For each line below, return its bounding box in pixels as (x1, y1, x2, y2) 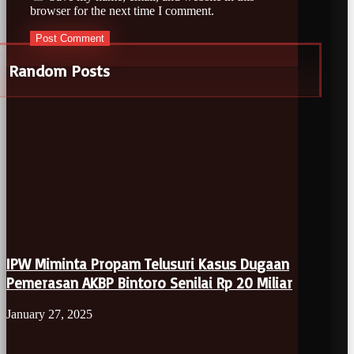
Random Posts (9, 60, 110, 81)
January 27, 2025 (6, 307, 92, 321)
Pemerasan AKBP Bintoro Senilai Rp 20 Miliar (6, 273, 292, 293)
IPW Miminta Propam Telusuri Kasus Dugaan (6, 254, 289, 274)
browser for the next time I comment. (30, 3, 214, 17)
